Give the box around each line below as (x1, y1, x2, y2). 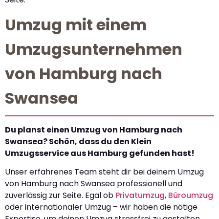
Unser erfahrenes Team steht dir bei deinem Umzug (5, 166, 204, 178)
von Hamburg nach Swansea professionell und (5, 178, 182, 190)
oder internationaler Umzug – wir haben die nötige (5, 201, 197, 213)
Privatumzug (115, 190, 165, 201)
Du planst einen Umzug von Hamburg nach (5, 124, 182, 135)
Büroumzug (168, 190, 213, 201)
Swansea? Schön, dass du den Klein (5, 135, 152, 147)
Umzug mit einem (5, 13, 147, 36)
